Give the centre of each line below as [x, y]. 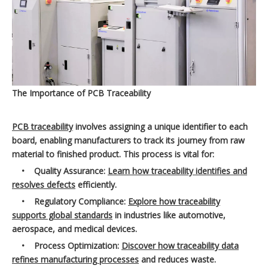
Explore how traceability [174, 201]
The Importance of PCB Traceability [81, 93]
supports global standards [62, 215]
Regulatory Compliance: [81, 201]
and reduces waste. [177, 259]
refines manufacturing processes [75, 259]
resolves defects [44, 185]
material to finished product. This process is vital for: [113, 154]
